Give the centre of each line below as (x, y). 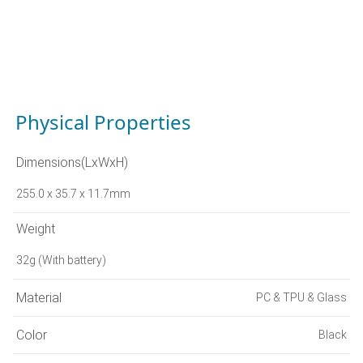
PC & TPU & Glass (301, 298)
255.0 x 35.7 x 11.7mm (73, 194)
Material (39, 297)
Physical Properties (103, 122)
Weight (36, 229)
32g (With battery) (61, 261)
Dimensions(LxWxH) (72, 163)
